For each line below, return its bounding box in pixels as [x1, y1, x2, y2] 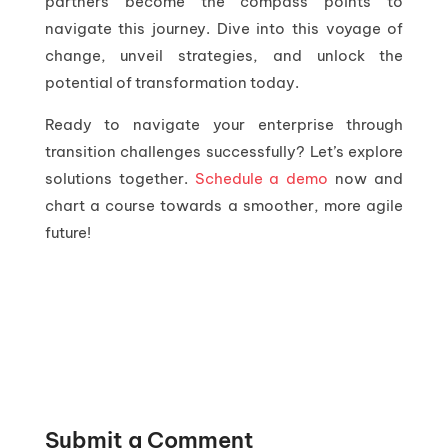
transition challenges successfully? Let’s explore [44, 141, 404, 161]
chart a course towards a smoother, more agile [44, 195, 404, 215]
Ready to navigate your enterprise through [44, 114, 404, 134]
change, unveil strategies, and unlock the [44, 45, 404, 65]
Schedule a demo [194, 168, 329, 188]
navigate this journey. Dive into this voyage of [44, 18, 404, 38]
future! [44, 222, 91, 242]
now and [328, 168, 404, 188]
